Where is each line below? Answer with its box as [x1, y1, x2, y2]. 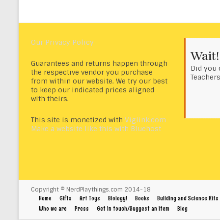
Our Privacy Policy [31, 37, 94, 47]
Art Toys [80, 194, 100, 202]
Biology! [108, 194, 127, 202]
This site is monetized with [31, 115, 125, 124]
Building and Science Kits [157, 194, 219, 202]
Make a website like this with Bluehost [31, 124, 161, 133]
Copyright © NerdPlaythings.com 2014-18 [31, 185, 151, 193]
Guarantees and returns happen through [31, 58, 167, 68]
